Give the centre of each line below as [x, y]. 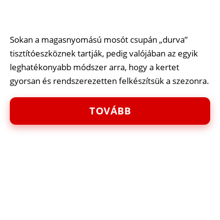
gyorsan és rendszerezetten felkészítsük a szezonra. [110, 81]
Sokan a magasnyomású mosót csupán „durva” [99, 39]
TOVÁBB [110, 111]
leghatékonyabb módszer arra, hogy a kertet [95, 67]
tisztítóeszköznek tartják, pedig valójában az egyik [104, 53]
